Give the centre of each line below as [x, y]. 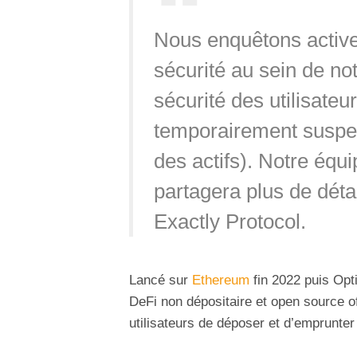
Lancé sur [159, 280]
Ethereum [219, 280]
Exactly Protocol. [229, 221]
